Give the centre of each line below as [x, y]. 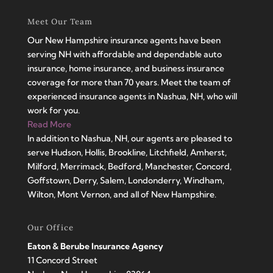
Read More [49, 124]
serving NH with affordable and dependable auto [124, 54]
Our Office [50, 227]
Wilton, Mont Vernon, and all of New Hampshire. [122, 194]
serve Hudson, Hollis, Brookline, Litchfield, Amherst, [127, 152]
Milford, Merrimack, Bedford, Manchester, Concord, [129, 166]
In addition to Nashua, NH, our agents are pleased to [129, 138]
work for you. [53, 110]
